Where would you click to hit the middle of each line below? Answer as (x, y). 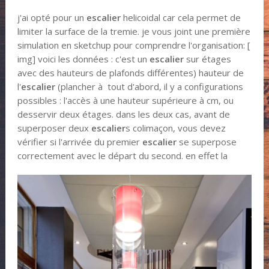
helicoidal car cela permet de (180, 18)
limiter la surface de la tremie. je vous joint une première (134, 32)
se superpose (206, 142)
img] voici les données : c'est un (83, 59)
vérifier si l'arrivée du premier (80, 142)
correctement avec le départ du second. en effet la (123, 156)
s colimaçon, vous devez (175, 128)
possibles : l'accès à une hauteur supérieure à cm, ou (125, 101)
